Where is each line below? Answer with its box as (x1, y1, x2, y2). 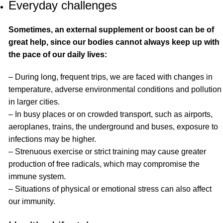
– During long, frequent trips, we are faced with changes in (8, 73, 213, 82)
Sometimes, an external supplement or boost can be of (8, 25, 214, 34)
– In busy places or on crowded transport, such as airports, (8, 110, 213, 119)
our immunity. (8, 197, 55, 206)
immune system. (8, 172, 66, 181)
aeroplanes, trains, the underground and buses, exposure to (8, 122, 218, 131)
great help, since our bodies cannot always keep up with (8, 38, 220, 47)
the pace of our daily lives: (8, 50, 107, 59)
